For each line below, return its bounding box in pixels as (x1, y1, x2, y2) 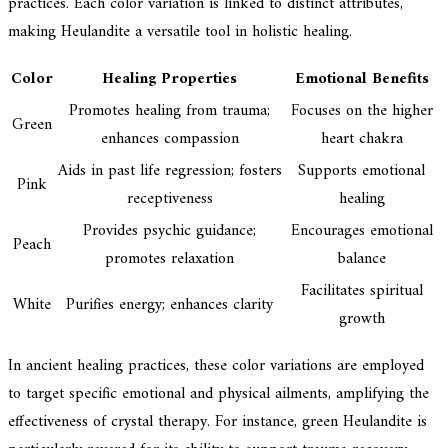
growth (338, 305, 385, 334)
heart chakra (320, 125, 403, 154)
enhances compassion (100, 125, 239, 154)
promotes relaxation (105, 245, 234, 274)
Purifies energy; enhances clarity (66, 291, 273, 320)
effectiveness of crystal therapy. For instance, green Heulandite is (8, 408, 427, 437)
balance (337, 245, 386, 274)
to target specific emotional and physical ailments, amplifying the (8, 380, 429, 409)
